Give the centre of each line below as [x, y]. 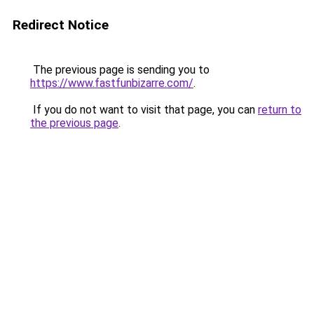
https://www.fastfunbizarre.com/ [112, 83]
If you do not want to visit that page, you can [144, 110]
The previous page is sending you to [120, 70]
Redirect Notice [61, 25]
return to [280, 110]
